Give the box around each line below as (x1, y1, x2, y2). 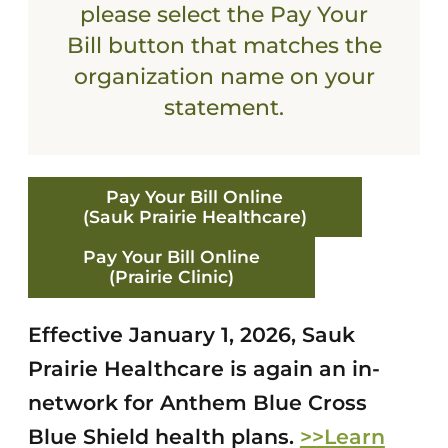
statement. (164, 93, 284, 120)
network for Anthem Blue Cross (27, 390, 367, 416)
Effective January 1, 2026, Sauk (27, 322, 355, 348)
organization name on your (73, 62, 375, 89)
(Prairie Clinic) (108, 266, 234, 288)
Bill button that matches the (66, 31, 382, 58)
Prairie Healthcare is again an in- (27, 356, 380, 382)
